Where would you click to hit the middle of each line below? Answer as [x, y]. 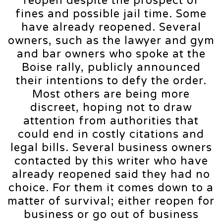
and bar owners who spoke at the [111, 54]
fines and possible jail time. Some [111, 14]
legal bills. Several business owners [111, 147]
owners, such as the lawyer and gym [111, 40]
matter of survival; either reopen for [111, 201]
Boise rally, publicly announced [111, 67]
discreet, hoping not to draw [111, 107]
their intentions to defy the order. [111, 81]
